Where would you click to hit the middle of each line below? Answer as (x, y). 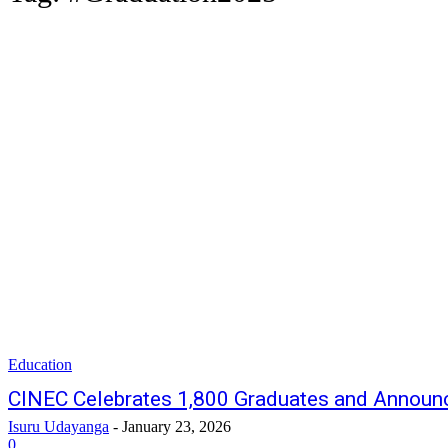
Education (40, 364)
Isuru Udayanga (58, 426)
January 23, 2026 (176, 426)
